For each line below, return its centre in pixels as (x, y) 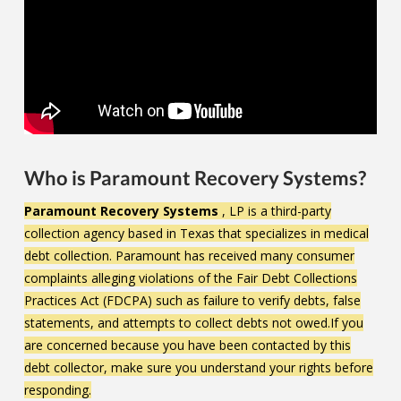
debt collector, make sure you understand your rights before (199, 368)
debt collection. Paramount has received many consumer (189, 256)
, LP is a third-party (275, 211)
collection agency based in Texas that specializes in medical (196, 234)
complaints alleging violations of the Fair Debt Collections (191, 278)
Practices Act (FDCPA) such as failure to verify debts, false (192, 301)
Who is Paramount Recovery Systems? (195, 178)
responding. (58, 390)
